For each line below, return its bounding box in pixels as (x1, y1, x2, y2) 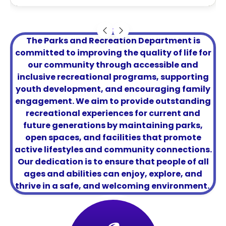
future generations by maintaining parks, (23, 120, 203, 131)
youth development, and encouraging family (16, 83, 210, 95)
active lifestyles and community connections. (14, 144, 212, 155)
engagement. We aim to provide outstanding (15, 95, 211, 107)
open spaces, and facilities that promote (25, 132, 201, 143)
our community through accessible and (28, 59, 198, 71)
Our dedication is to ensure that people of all (17, 156, 209, 167)
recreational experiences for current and (26, 107, 200, 119)
